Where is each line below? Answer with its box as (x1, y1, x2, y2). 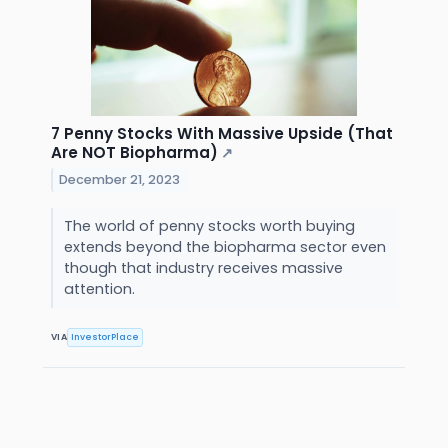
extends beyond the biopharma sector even (63, 237, 386, 258)
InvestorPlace (71, 331, 140, 344)
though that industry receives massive (63, 258, 343, 279)
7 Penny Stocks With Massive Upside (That (51, 123, 393, 145)
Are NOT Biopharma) (51, 142, 218, 164)
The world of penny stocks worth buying (63, 216, 355, 237)
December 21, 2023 (59, 171, 181, 189)
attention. (63, 279, 139, 300)
